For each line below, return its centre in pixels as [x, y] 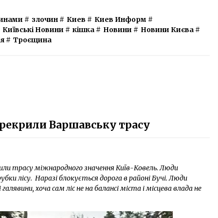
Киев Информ [120, 19]
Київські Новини [33, 30]
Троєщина [32, 40]
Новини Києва [167, 30]
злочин [45, 19]
